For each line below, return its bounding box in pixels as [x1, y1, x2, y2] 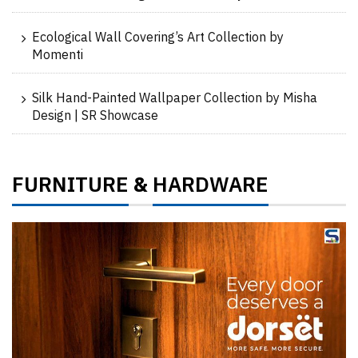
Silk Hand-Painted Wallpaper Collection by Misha [32, 87, 317, 109]
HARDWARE [153, 168, 268, 203]
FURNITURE [12, 168, 129, 203]
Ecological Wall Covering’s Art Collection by [32, 26, 284, 49]
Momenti [32, 44, 83, 66]
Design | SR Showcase [32, 105, 158, 127]
